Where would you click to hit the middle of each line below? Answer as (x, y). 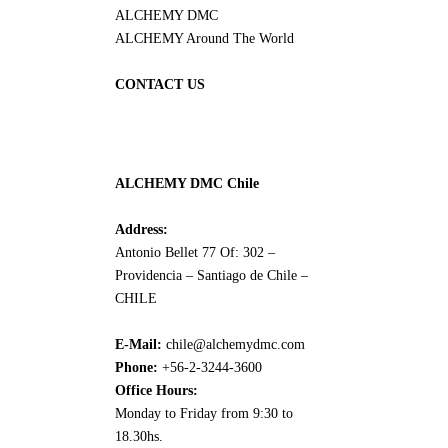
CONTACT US (160, 84)
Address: (141, 229)
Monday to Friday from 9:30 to (204, 413)
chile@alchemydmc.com (235, 344)
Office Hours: (156, 390)
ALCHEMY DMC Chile (187, 183)
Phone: (136, 367)
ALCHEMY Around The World (204, 38)
